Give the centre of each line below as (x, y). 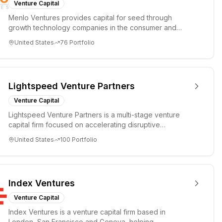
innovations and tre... (42, 135)
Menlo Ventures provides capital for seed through (90, 18)
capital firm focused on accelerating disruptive (84, 125)
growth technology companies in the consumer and (92, 28)
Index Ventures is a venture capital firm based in (87, 212)
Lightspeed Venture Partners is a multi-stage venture (94, 115)
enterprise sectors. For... (47, 37)
